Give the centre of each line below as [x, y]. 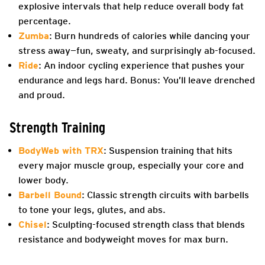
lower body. [43, 180]
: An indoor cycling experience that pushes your [142, 65]
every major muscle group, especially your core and [131, 165]
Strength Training [57, 127]
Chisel [33, 224]
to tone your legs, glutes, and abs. [92, 209]
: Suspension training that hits [168, 150]
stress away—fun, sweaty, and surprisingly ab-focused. [137, 50]
